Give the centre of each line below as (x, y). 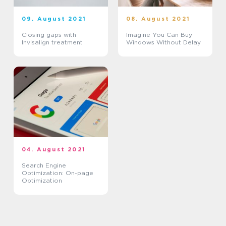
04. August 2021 (54, 150)
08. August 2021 (158, 19)
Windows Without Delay (163, 42)
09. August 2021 (54, 19)
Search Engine (44, 165)
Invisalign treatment (52, 42)
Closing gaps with (49, 35)
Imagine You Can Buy (159, 35)
